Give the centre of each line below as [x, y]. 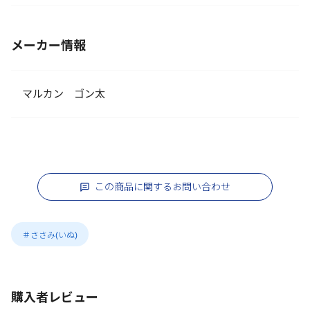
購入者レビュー [55, 298]
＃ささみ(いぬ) [50, 235]
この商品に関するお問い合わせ [163, 187]
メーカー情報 [48, 46]
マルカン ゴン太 [64, 94]
